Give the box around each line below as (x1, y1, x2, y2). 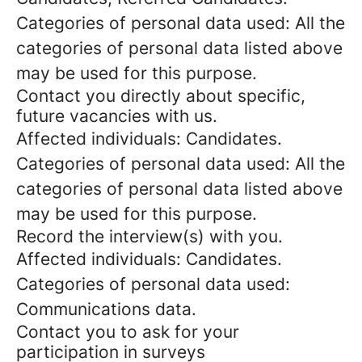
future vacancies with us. (16, 106, 217, 126)
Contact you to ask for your (16, 322, 239, 342)
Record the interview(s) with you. (16, 226, 283, 246)
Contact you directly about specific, (16, 86, 305, 106)
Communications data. (16, 299, 196, 319)
